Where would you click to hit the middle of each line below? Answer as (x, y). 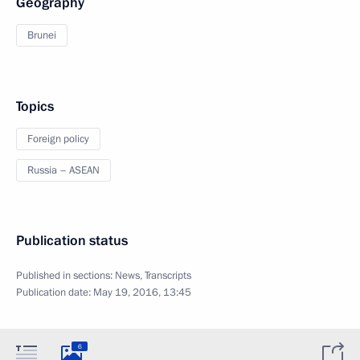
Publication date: (55, 292)
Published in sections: (65, 276)
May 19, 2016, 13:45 (142, 292)
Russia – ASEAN (63, 170)
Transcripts (168, 276)
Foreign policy (58, 139)
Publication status (72, 241)
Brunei (42, 35)
